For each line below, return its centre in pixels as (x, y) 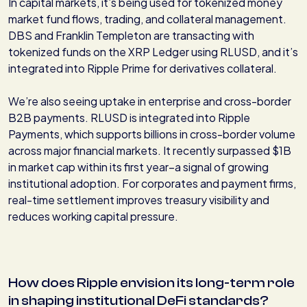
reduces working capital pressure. (93, 217)
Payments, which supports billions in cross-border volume (152, 134)
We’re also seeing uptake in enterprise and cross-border (150, 101)
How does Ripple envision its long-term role (151, 283)
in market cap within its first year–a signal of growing (138, 167)
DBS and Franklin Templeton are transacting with (131, 36)
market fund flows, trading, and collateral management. (147, 19)
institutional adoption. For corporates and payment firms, (152, 184)
